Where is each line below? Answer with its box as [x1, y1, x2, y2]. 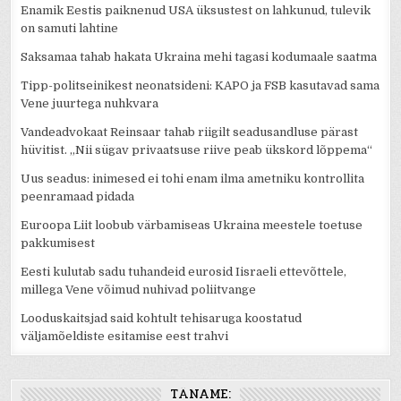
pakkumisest [21, 235, 96, 250]
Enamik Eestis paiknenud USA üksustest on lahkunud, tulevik [21, 3, 371, 17]
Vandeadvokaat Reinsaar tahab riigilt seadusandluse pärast [21, 124, 359, 139]
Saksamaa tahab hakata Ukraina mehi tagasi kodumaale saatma [21, 49, 378, 64]
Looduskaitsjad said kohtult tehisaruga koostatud [21, 311, 303, 325]
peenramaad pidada [21, 189, 135, 203]
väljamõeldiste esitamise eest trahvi [21, 328, 229, 343]
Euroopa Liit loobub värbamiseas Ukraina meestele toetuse [21, 218, 363, 232]
